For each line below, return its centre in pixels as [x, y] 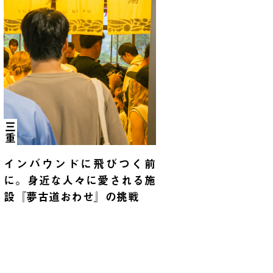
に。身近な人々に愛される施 [80, 180]
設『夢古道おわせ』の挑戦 [72, 197]
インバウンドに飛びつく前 [80, 164]
